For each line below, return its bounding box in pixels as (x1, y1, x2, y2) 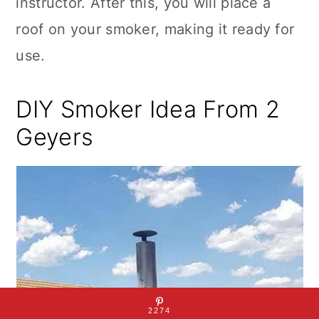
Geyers (16, 123, 94, 151)
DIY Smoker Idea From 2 (16, 95, 280, 123)
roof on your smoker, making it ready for (16, 21, 295, 38)
